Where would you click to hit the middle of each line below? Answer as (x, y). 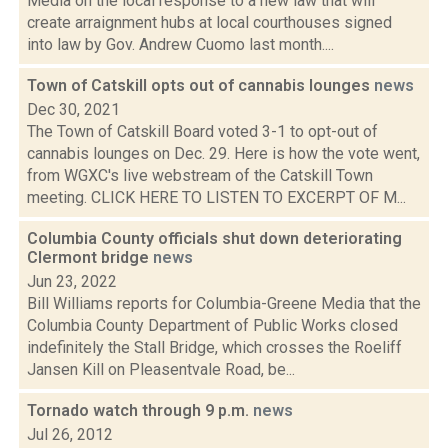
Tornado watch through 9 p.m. (140, 410)
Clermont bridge (90, 257)
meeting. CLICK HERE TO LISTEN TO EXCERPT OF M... (216, 197)
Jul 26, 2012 (70, 434)
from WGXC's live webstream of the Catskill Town (200, 175)
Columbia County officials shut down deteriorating (214, 238)
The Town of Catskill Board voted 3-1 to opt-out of (202, 131)
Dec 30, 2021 (73, 109)
